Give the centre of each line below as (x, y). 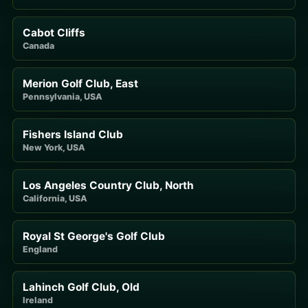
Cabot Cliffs (54, 32)
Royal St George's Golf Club (94, 236)
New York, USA (54, 147)
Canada (38, 45)
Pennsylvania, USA (63, 96)
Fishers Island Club (73, 134)
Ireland (38, 300)
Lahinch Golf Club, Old (81, 287)
